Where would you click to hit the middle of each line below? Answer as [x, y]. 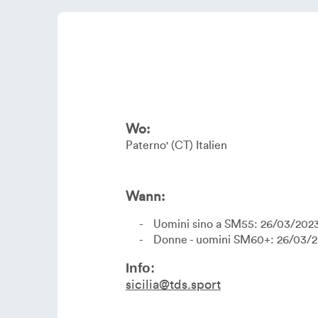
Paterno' [147, 145]
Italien [212, 145]
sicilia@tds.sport [173, 285]
